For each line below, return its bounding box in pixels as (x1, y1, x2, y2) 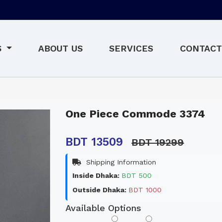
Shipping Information (84, 158, 157, 166)
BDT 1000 (128, 185, 162, 194)
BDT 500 (121, 171, 152, 179)
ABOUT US (38, 43, 83, 54)
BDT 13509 (65, 135, 127, 149)
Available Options (65, 202, 142, 213)
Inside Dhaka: (72, 171, 122, 179)
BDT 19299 (131, 136, 184, 148)
